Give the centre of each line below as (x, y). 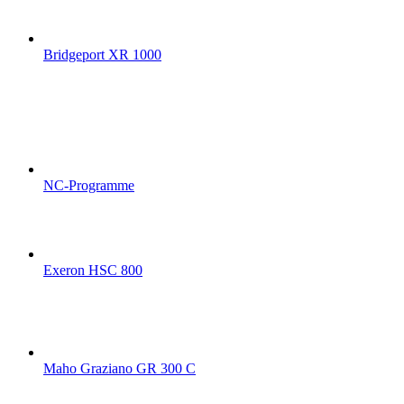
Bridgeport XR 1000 (102, 55)
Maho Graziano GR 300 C (119, 369)
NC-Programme (89, 186)
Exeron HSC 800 (93, 271)
